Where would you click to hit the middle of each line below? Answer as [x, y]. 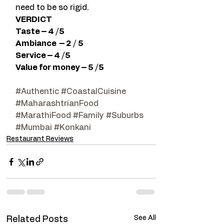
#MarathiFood [43, 116]
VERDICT [34, 20]
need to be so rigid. [52, 8]
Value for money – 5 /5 [60, 68]
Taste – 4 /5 [40, 32]
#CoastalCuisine [93, 92]
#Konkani [72, 128]
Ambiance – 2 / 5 [49, 44]
